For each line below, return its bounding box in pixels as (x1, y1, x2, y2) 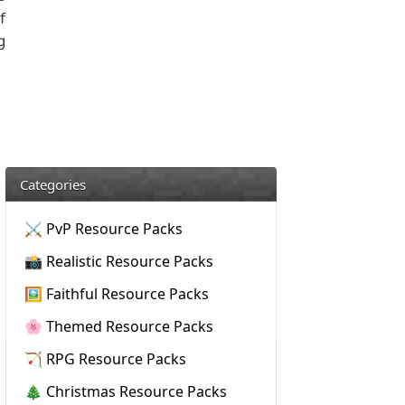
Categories (20, 175, 86, 193)
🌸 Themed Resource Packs (24, 316, 213, 336)
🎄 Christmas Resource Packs (24, 381, 227, 401)
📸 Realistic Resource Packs (24, 251, 213, 271)
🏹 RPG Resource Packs (24, 349, 186, 369)
